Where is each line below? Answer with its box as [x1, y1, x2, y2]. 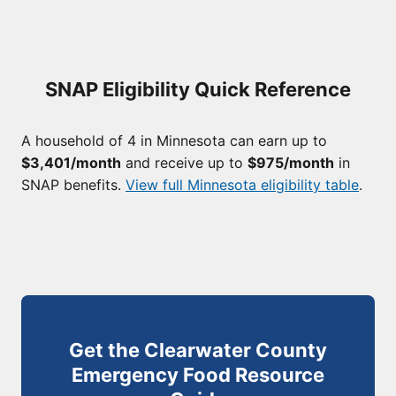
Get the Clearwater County [69, 339, 327, 362]
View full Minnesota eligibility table [126, 176, 359, 194]
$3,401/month [21, 154, 121, 171]
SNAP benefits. [21, 176, 126, 194]
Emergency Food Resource [72, 363, 324, 386]
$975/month [247, 154, 334, 171]
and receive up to [121, 154, 247, 171]
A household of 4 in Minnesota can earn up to [21, 132, 327, 149]
